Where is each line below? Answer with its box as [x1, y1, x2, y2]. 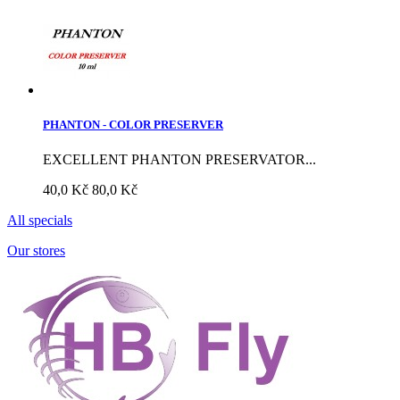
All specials [7, 212, 72, 229]
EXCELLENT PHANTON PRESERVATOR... [43, 152, 316, 168]
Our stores [7, 243, 65, 259]
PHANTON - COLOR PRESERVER [43, 117, 223, 131]
